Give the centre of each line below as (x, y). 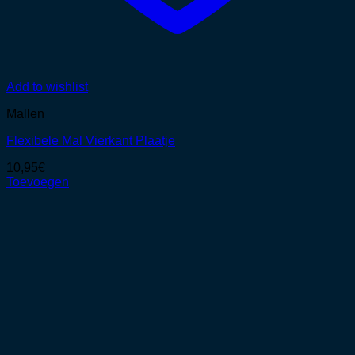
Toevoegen (38, 182)
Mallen (25, 114)
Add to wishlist (47, 87)
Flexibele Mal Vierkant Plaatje (91, 141)
